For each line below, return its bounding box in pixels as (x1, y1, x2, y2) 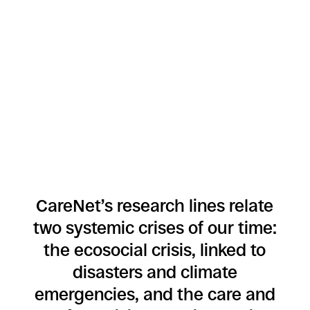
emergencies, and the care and (34, 284, 275, 304)
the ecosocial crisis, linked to (44, 240, 266, 260)
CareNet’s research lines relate (36, 196, 274, 216)
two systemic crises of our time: (33, 218, 277, 238)
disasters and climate (72, 262, 237, 282)
